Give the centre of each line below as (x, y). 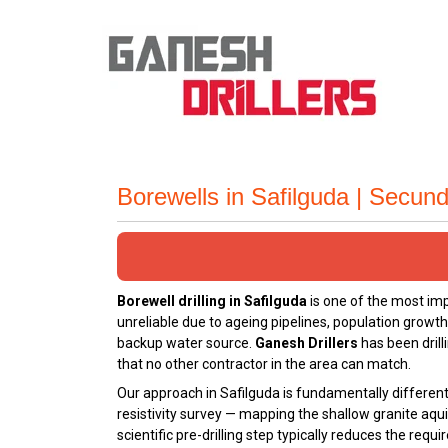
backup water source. (186, 343)
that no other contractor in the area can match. (264, 364)
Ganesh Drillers (306, 343)
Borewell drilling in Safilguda (212, 301)
